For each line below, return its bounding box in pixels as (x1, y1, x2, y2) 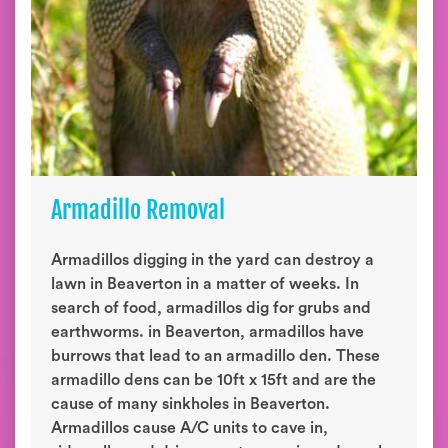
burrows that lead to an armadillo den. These (51, 348, 380, 364)
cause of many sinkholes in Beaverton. (51, 396, 330, 412)
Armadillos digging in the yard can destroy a (51, 252, 374, 268)
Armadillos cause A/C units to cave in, (51, 420, 328, 436)
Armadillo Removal (51, 195, 225, 225)
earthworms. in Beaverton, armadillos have (51, 324, 364, 340)
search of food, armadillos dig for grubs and (51, 300, 371, 316)
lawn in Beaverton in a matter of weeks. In (51, 276, 359, 292)
